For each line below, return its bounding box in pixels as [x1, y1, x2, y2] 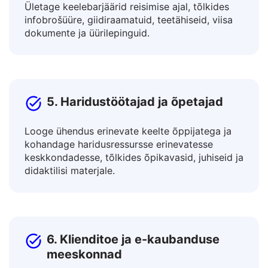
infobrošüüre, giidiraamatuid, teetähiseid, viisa [25, 44, 233, 56]
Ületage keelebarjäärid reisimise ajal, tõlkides [25, 31, 229, 42]
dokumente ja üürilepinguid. [25, 57, 150, 69]
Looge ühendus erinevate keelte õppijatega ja [25, 155, 232, 167]
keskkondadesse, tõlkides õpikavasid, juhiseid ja [25, 181, 243, 193]
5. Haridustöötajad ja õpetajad [47, 124, 223, 139]
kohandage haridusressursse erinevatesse [25, 168, 213, 180]
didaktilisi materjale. [25, 194, 115, 206]
